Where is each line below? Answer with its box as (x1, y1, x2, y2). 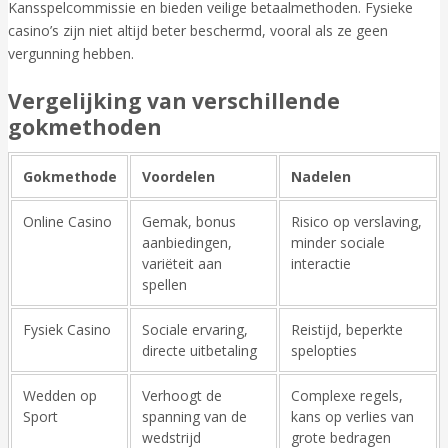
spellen (141, 274, 187, 294)
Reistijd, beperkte (290, 319, 403, 339)
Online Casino (22, 211, 112, 231)
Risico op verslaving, (290, 211, 422, 231)
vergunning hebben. (8, 44, 134, 63)
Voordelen (141, 166, 215, 186)
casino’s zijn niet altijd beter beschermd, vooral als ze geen (8, 21, 388, 40)
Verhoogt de (141, 385, 222, 405)
